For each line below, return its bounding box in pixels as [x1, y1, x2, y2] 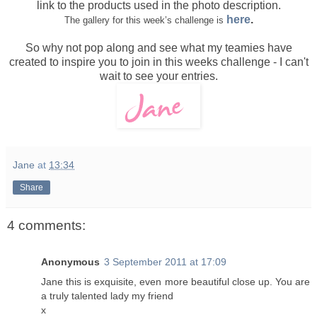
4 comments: [7, 217, 86, 233]
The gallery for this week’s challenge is [64, 14, 224, 25]
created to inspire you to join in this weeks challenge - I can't [8, 55, 309, 68]
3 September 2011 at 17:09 [104, 256, 226, 268]
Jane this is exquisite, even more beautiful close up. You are [41, 276, 310, 288]
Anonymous [41, 256, 100, 268]
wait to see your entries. [99, 69, 218, 82]
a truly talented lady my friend [41, 290, 173, 302]
